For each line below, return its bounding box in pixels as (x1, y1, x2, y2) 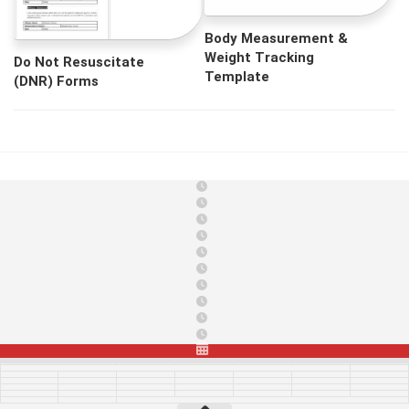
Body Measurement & (204, 29, 348, 47)
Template (204, 68, 269, 85)
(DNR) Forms (14, 73, 99, 90)
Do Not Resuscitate (14, 54, 144, 71)
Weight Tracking (204, 48, 314, 66)
